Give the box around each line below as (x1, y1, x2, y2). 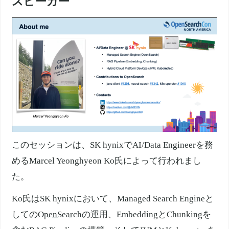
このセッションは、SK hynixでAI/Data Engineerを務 (12, 140, 214, 150)
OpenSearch (38, 210, 82, 220)
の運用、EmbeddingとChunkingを (82, 210, 212, 220)
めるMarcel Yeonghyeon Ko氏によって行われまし (12, 156, 202, 166)
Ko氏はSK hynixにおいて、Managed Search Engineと (12, 194, 214, 204)
